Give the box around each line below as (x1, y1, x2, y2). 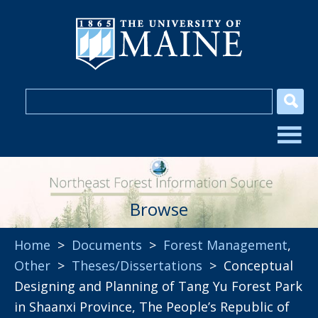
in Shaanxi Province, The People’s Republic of (14, 298, 290, 315)
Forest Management (163, 236, 287, 253)
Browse (130, 197, 188, 221)
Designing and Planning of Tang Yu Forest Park (14, 278, 302, 295)
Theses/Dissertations (72, 257, 202, 274)
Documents (72, 236, 142, 253)
